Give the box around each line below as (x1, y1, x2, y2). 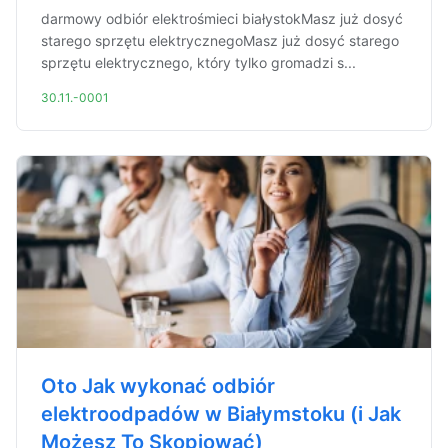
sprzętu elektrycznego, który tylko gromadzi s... (41, 54, 356, 71)
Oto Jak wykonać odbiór (41, 374, 275, 398)
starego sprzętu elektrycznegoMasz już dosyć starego (41, 32, 399, 49)
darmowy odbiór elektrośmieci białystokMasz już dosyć (41, 10, 403, 27)
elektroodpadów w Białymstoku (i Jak (41, 402, 401, 426)
